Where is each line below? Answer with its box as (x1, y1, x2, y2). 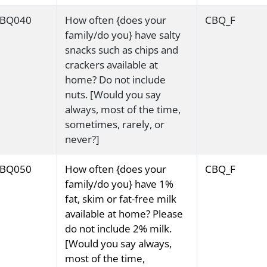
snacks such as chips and (64, 43, 178, 57)
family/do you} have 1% (64, 177, 173, 191)
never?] (64, 132, 100, 147)
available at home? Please (64, 207, 183, 221)
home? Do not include (64, 73, 166, 87)
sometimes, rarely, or (64, 117, 164, 132)
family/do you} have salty (64, 28, 181, 42)
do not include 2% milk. (64, 222, 172, 236)
